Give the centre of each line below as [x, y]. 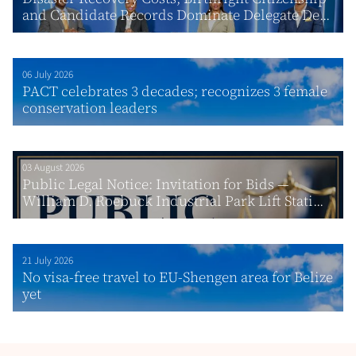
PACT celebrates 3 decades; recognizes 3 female [175, 91]
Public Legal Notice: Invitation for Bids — [156, 184]
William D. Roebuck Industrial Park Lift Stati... [173, 200]
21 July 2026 [48, 260]
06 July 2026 [48, 74]
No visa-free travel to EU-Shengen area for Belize [178, 277]
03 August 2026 [53, 167]
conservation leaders [90, 107]
